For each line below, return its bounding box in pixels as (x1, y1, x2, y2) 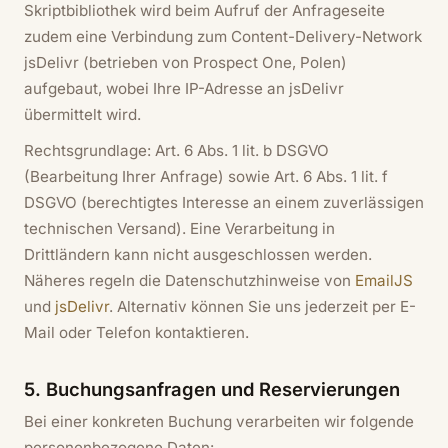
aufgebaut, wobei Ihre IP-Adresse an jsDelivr (24, 78, 344, 98)
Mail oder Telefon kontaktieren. (24, 322, 249, 342)
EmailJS (355, 270, 413, 290)
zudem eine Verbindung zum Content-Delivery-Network (24, 26, 422, 46)
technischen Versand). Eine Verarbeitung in (24, 218, 335, 238)
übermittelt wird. (24, 104, 141, 124)
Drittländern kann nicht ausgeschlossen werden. (24, 244, 372, 264)
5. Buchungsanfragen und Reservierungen (24, 377, 400, 400)
